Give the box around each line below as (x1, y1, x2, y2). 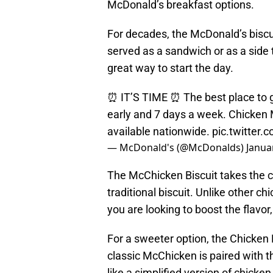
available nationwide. (107, 125, 212, 138)
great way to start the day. (107, 62, 233, 75)
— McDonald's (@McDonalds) (107, 141, 246, 155)
